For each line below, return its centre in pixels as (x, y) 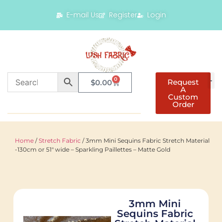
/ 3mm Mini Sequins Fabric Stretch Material (145, 141)
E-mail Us (83, 15)
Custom (183, 97)
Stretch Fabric (60, 141)
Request (183, 82)
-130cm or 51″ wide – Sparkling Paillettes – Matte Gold (93, 150)
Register (123, 15)
